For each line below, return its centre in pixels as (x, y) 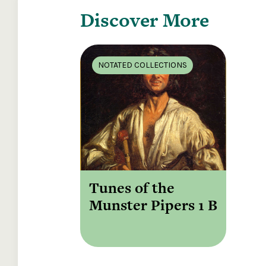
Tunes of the (132, 188)
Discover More (145, 20)
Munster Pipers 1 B (153, 205)
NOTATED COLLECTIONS (142, 65)
